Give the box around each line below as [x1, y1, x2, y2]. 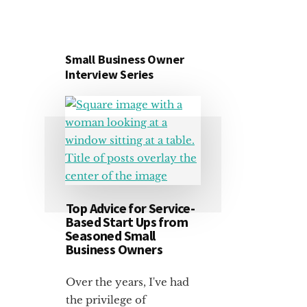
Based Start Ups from [65, 212, 188, 230]
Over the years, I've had [66, 275, 189, 288]
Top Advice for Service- [66, 199, 195, 217]
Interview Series [65, 66, 154, 82]
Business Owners [65, 240, 162, 258]
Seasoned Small [65, 226, 156, 244]
